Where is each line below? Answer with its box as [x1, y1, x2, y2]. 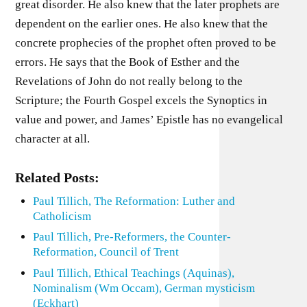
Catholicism [32, 209, 91, 223]
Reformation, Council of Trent [32, 245, 179, 258]
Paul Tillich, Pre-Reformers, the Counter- [32, 230, 231, 243]
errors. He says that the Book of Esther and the [15, 55, 241, 69]
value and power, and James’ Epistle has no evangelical [15, 112, 284, 126]
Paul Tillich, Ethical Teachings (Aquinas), [32, 266, 234, 280]
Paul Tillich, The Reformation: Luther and [32, 194, 235, 208]
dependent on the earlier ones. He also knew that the [15, 16, 269, 30]
